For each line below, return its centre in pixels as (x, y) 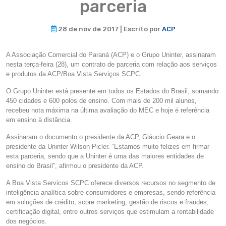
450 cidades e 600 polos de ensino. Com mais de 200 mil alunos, (101, 101)
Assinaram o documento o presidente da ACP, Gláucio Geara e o (101, 137)
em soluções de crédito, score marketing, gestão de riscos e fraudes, (107, 202)
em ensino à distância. (39, 120)
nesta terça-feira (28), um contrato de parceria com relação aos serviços (111, 64)
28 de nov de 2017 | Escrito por (109, 29)
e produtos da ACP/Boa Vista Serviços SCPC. (74, 74)
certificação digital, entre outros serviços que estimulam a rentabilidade (110, 212)
